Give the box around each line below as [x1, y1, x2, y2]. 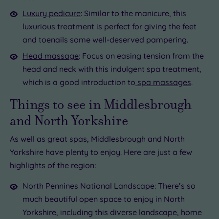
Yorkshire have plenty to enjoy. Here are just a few [10, 147, 192, 157]
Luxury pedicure [22, 8, 81, 18]
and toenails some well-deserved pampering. [22, 34, 188, 44]
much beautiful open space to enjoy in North [22, 194, 185, 204]
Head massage [22, 50, 79, 61]
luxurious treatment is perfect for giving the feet [22, 21, 197, 31]
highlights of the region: [10, 160, 96, 170]
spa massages [135, 77, 191, 87]
